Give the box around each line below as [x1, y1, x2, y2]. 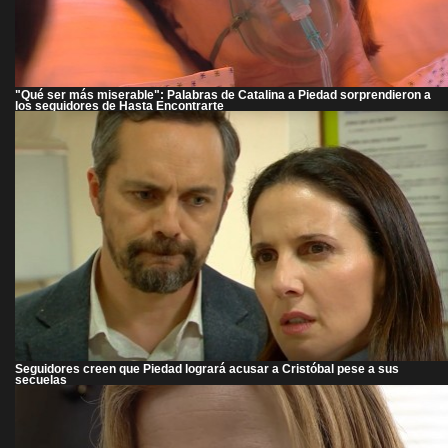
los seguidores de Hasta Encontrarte [15, 98, 224, 112]
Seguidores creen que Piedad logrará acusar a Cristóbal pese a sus [15, 361, 399, 375]
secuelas [15, 372, 67, 386]
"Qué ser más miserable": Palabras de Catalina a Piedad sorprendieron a [15, 87, 431, 101]
